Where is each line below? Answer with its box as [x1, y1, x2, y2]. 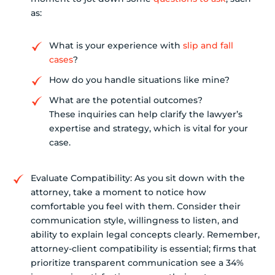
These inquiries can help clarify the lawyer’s [49, 108, 242, 120]
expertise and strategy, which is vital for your [49, 122, 248, 134]
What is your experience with [49, 39, 183, 51]
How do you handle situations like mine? [49, 74, 230, 85]
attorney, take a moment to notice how [31, 186, 206, 198]
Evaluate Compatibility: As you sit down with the [31, 172, 245, 184]
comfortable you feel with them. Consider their [31, 200, 241, 212]
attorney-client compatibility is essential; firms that [31, 242, 257, 254]
